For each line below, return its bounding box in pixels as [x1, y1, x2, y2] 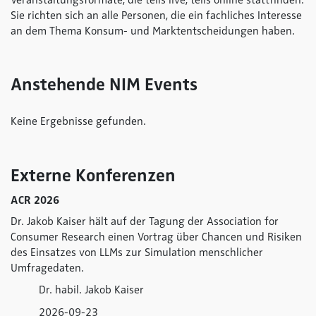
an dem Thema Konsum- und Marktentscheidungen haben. [11, 24, 295, 38]
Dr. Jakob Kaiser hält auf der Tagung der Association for [11, 214, 279, 229]
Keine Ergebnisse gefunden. [11, 114, 146, 128]
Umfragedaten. [11, 261, 84, 275]
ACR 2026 [11, 193, 59, 207]
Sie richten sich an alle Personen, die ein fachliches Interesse [11, 8, 302, 23]
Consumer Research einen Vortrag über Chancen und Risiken [11, 230, 302, 244]
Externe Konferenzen [11, 164, 176, 186]
